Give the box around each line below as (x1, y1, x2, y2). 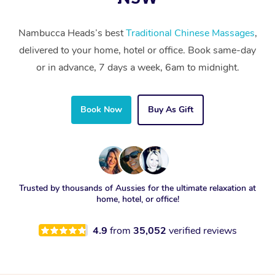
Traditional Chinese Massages (125, 26, 255, 40)
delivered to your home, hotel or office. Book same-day (19, 43, 256, 57)
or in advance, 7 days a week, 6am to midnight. (36, 60, 239, 74)
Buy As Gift (148, 103, 193, 115)
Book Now (80, 103, 122, 115)
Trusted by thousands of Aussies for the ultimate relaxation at (19, 182, 256, 194)
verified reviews (168, 223, 237, 238)
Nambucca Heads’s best (18, 26, 126, 40)
